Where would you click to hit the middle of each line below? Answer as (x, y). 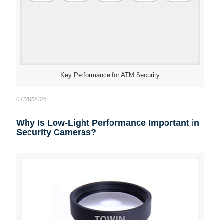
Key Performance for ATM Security (110, 75)
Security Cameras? (56, 132)
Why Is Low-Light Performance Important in (108, 123)
